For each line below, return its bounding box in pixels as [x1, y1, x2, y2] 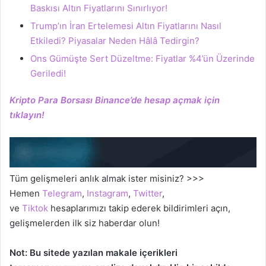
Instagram [87, 188, 128, 199]
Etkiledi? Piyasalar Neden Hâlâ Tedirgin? [30, 34, 199, 46]
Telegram [42, 188, 82, 199]
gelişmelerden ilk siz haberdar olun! [9, 217, 160, 229]
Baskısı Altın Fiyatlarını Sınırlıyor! [30, 2, 167, 14]
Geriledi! [30, 67, 66, 79]
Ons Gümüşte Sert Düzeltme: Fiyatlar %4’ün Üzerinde [30, 52, 255, 64]
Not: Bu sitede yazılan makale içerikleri [9, 247, 178, 259]
